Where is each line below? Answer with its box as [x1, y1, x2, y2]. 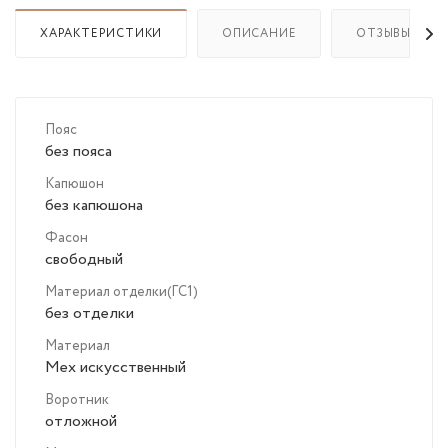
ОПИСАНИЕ [222, 25, 297, 43]
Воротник [45, 390, 109, 411]
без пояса [45, 140, 112, 164]
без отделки [45, 302, 134, 326]
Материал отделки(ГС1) [45, 282, 198, 303]
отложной [45, 410, 117, 434]
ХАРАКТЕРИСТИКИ [40, 25, 163, 43]
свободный [45, 248, 123, 272]
